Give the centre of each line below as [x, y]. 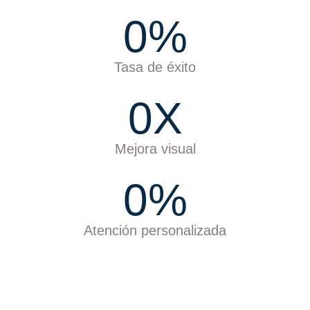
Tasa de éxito [155, 67]
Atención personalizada [155, 230]
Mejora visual [155, 148]
